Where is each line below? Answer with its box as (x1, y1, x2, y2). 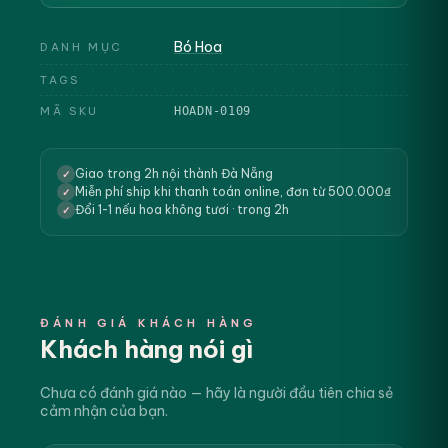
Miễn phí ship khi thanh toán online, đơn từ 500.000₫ (75, 184, 391, 199)
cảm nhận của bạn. (40, 402, 168, 420)
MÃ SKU (40, 104, 99, 118)
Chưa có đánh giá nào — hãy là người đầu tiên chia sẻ (40, 384, 394, 402)
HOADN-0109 (174, 104, 252, 118)
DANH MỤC (40, 40, 124, 54)
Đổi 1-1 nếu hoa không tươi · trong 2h (75, 202, 289, 217)
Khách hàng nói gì (40, 334, 253, 364)
